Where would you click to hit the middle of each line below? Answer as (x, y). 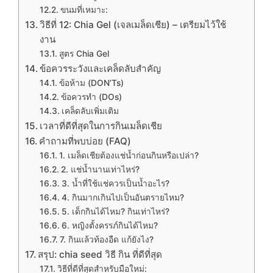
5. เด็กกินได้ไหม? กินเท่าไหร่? (115, 212)
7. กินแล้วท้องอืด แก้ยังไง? (106, 240)
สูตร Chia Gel (84, 54)
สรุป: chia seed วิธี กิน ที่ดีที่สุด (100, 255)
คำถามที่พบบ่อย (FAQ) (85, 141)
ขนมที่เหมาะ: (84, 10)
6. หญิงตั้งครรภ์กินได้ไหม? (109, 226)
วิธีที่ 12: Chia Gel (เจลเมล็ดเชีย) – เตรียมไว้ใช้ (133, 25)
